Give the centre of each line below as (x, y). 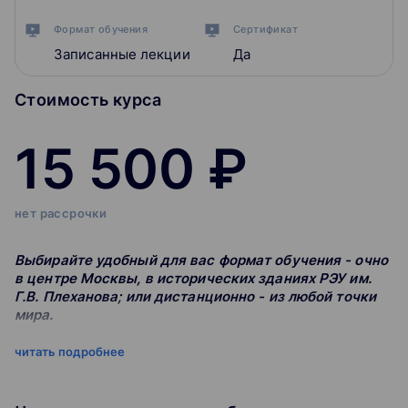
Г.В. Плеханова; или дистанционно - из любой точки (195, 296)
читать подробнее (70, 352)
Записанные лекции (122, 55)
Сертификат (265, 30)
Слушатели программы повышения (147, 360)
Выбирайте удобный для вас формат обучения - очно (201, 260)
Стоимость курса (88, 100)
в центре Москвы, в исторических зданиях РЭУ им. (193, 278)
